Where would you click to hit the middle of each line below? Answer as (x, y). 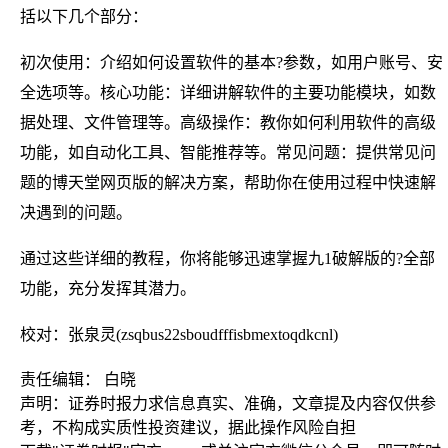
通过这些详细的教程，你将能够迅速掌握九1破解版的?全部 (227, 258)
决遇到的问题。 (76, 212)
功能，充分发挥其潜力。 (108, 288)
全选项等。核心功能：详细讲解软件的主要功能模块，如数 (228, 92)
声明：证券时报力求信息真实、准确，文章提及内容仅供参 (228, 403)
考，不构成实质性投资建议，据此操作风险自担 (188, 427)
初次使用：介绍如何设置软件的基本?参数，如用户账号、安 (231, 62)
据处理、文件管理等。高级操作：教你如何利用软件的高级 (228, 122)
